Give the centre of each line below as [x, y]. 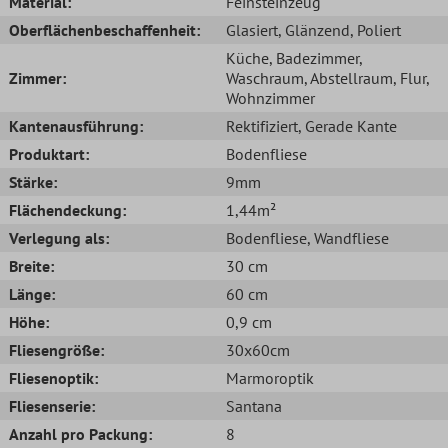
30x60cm [258, 349]
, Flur [409, 77]
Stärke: [33, 181]
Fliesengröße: [56, 349]
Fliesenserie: [52, 405]
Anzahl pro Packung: [80, 433]
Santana [254, 405]
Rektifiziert [262, 125]
